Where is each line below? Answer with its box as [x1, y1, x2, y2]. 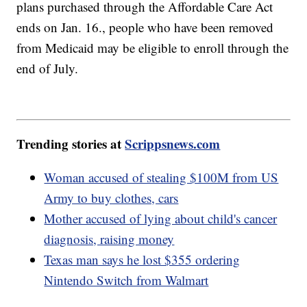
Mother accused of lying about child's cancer [44, 209, 278, 227]
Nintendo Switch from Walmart [44, 271, 209, 288]
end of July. [16, 60, 79, 77]
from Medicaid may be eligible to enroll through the [16, 39, 289, 57]
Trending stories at [16, 134, 125, 153]
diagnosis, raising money [44, 230, 175, 247]
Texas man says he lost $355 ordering [44, 250, 241, 268]
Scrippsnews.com [125, 134, 221, 153]
